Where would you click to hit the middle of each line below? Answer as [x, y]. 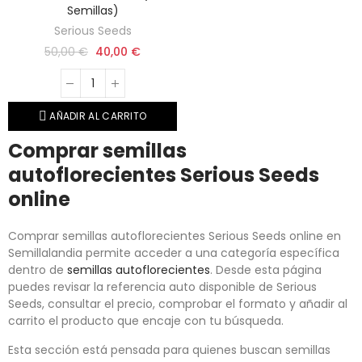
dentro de [38, 270]
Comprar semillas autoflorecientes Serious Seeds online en [175, 236]
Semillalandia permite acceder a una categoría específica [174, 253]
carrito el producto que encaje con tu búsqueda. [146, 321]
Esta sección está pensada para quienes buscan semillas [169, 350]
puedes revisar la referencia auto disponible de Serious [162, 287]
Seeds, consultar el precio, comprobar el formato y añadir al [178, 304]
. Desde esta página [266, 270]
